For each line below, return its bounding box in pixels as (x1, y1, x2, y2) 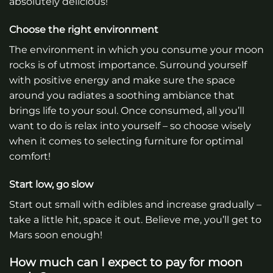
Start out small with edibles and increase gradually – (9, 198, 261, 210)
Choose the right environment (9, 23, 158, 35)
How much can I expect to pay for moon (9, 255, 243, 270)
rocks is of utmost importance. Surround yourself (9, 58, 247, 71)
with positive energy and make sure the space (9, 74, 235, 86)
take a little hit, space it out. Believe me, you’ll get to (9, 213, 261, 225)
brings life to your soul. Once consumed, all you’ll (9, 104, 244, 116)
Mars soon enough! (9, 229, 102, 241)
